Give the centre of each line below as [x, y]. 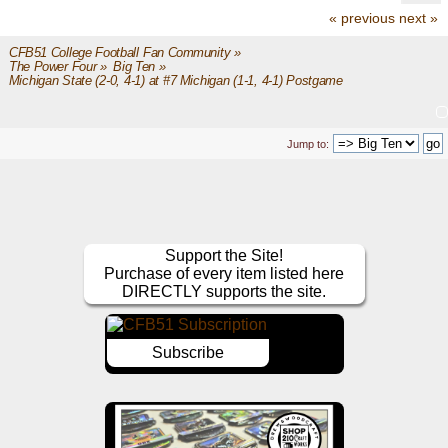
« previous [362, 17]
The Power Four [52, 66]
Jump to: [308, 143]
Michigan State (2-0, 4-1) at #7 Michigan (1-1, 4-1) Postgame [175, 80]
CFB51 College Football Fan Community [119, 52]
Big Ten [134, 66]
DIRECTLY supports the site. [224, 291]
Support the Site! [224, 255]
